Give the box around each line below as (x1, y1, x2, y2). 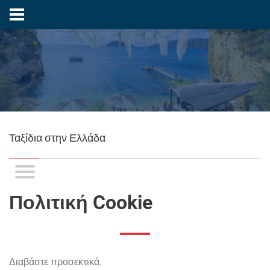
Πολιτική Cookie (9, 191, 152, 214)
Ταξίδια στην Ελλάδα (9, 131, 105, 144)
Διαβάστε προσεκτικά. (9, 256, 102, 268)
